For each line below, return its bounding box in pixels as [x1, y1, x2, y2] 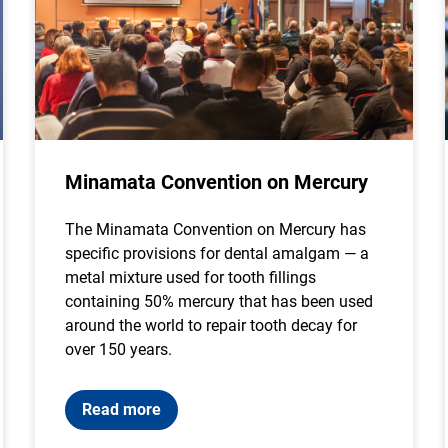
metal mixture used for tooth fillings [64, 268, 316, 287]
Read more [81, 400, 161, 419]
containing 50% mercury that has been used [64, 292, 373, 311]
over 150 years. [64, 340, 172, 359]
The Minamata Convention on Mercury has [64, 220, 366, 239]
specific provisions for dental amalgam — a [64, 244, 369, 263]
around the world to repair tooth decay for [64, 316, 357, 335]
